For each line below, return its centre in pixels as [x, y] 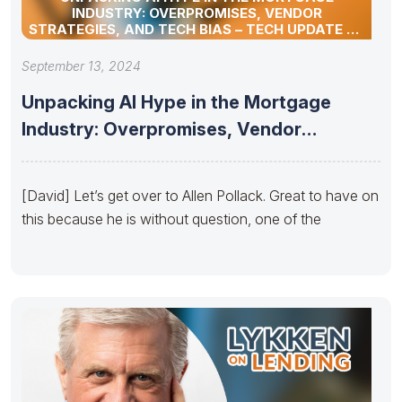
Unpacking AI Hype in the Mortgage [176, 102]
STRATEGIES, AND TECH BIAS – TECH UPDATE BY [197, 29]
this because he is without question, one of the [171, 218]
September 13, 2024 [81, 66]
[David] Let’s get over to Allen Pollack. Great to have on [200, 195]
